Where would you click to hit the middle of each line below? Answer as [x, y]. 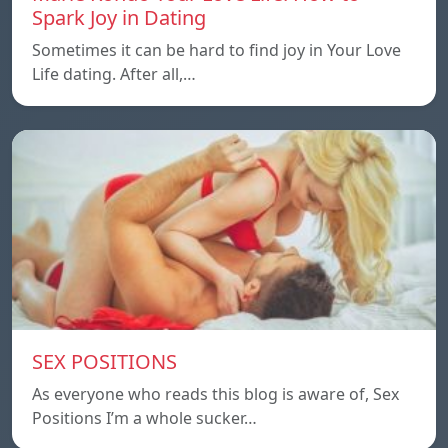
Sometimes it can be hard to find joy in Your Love [216, 49]
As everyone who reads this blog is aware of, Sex [215, 393]
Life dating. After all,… [114, 73]
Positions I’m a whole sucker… [144, 417]
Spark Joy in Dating [119, 17]
